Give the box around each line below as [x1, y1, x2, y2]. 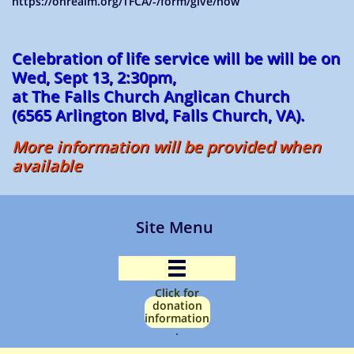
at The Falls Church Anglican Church [12, 85, 290, 107]
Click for [155, 285, 199, 300]
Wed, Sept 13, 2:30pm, [12, 66, 176, 88]
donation [152, 298, 202, 313]
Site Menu [136, 217, 217, 238]
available [12, 155, 82, 176]
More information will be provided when [12, 136, 321, 157]
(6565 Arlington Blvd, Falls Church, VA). [12, 104, 305, 126]
